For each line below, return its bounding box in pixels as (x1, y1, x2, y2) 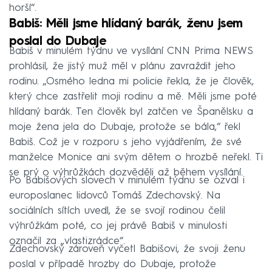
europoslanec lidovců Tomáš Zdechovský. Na (9, 190, 220, 201)
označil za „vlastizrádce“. (9, 236, 125, 246)
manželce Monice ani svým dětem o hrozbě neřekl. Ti (9, 152, 263, 163)
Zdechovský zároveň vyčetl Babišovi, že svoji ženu (9, 243, 245, 254)
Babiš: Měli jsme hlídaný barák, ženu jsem (9, 18, 243, 30)
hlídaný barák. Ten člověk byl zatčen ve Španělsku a (9, 106, 253, 117)
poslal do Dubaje (9, 35, 106, 48)
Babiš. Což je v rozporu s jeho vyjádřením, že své (9, 137, 242, 148)
